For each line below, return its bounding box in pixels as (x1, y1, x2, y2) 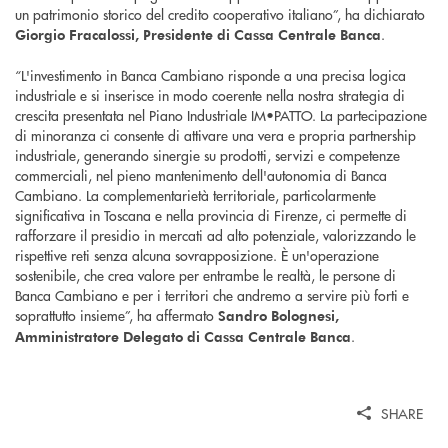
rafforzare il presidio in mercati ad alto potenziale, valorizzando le (15, 225, 416, 246)
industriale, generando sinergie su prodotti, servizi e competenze (15, 145, 400, 166)
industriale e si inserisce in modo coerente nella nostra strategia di (15, 85, 405, 106)
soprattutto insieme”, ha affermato (15, 305, 218, 326)
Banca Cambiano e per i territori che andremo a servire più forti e (15, 285, 409, 306)
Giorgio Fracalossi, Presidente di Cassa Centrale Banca (15, 25, 381, 45)
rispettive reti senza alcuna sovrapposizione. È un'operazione (15, 245, 379, 266)
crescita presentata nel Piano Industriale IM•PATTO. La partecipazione (15, 105, 427, 126)
